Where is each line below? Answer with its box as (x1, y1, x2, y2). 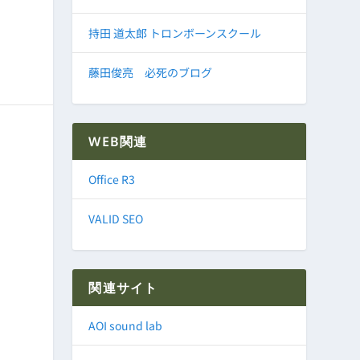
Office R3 (88, 171, 136, 188)
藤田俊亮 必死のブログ (88, 64, 213, 81)
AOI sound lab (88, 317, 163, 334)
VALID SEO (88, 211, 144, 227)
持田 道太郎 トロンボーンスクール (88, 25, 262, 42)
